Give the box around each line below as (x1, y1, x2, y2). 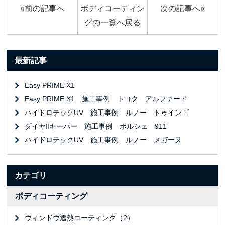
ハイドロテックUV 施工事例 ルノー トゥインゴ (25, 108, 189, 117)
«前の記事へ (20, 3, 65, 13)
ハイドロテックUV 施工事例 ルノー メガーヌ (25, 135, 182, 144)
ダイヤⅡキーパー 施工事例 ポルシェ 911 (25, 122, 167, 130)
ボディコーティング (15, 191, 88, 200)
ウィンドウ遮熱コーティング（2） (25, 213, 135, 222)
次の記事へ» (160, 3, 205, 13)
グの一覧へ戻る (84, 17, 141, 27)
